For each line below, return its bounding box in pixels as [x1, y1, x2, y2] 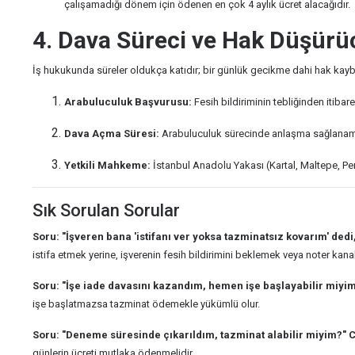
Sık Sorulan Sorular [32, 200, 188, 220]
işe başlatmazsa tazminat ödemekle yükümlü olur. [32, 298, 260, 310]
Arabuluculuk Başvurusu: [64, 96, 192, 108]
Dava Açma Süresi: [64, 128, 159, 139]
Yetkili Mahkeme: [64, 159, 151, 171]
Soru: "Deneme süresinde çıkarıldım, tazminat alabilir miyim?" [32, 329, 346, 341]
